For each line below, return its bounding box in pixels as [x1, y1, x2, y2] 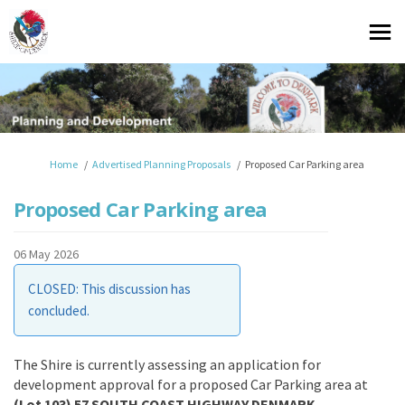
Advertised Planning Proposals [92, 156, 231, 171]
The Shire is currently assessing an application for [14, 354, 321, 373]
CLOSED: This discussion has [28, 279, 191, 297]
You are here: [13, 155, 71, 170]
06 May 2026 [14, 245, 79, 262]
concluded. [28, 301, 89, 319]
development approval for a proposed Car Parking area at [14, 374, 368, 393]
